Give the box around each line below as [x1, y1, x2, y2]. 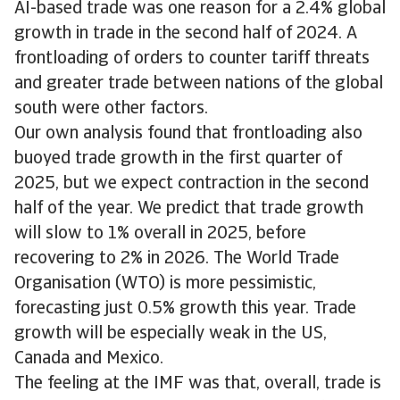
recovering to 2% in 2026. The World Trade [14, 250, 339, 268]
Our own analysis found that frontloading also [14, 125, 362, 143]
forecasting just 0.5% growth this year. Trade [14, 300, 356, 318]
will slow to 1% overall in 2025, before [14, 225, 306, 243]
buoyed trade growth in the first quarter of [14, 150, 342, 168]
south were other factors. [14, 100, 208, 118]
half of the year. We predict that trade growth [14, 200, 363, 218]
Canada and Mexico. [14, 350, 163, 368]
